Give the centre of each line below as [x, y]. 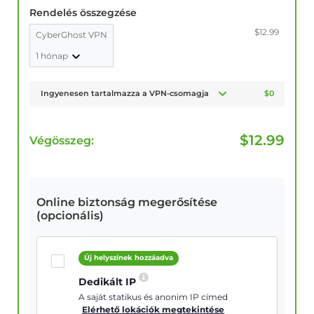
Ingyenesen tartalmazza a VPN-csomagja [124, 94]
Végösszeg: [62, 141]
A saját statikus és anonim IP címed [153, 297]
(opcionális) [70, 216]
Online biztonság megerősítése [127, 203]
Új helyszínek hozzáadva [129, 258]
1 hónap [53, 56]
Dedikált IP [109, 282]
